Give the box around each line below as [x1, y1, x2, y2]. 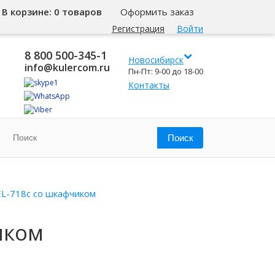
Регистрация [112, 23, 165, 34]
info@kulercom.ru [25, 61, 110, 74]
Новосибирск [128, 54, 184, 66]
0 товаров [54, 6, 102, 18]
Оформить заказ [120, 6, 194, 18]
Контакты [128, 79, 169, 91]
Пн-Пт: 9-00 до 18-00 [128, 66, 203, 77]
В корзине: [2, 6, 54, 18]
